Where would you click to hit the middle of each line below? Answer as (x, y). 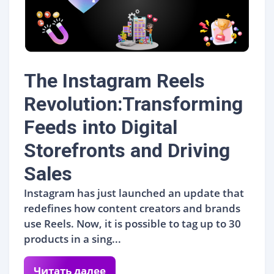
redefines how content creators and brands (132, 208)
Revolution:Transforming (133, 104)
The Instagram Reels (114, 80)
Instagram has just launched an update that (134, 193)
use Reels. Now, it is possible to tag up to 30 (132, 223)
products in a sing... (72, 239)
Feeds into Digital (101, 127)
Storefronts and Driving (127, 150)
